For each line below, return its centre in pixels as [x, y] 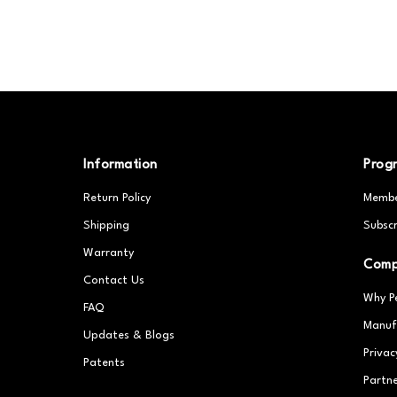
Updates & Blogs [129, 335]
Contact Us [114, 280]
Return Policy [117, 198]
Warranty [109, 253]
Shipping [107, 226]
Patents [105, 363]
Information [121, 165]
